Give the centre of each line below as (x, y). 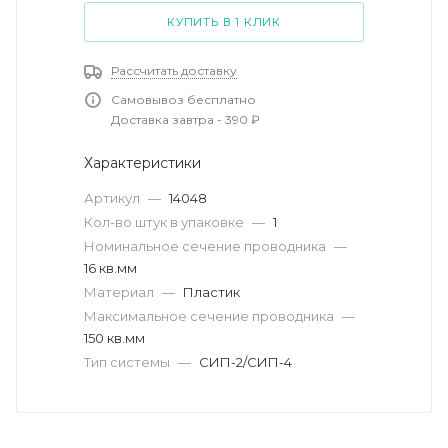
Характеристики (142, 162)
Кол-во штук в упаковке (165, 221)
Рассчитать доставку (174, 70)
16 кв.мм (110, 267)
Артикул (113, 197)
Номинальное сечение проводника (206, 245)
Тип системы (128, 361)
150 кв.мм (114, 337)
